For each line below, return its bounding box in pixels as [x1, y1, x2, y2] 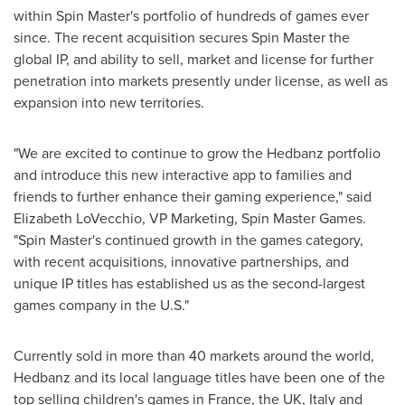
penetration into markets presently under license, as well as [14, 70, 388, 91]
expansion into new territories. [14, 91, 204, 113]
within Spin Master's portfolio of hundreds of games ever [14, 5, 369, 26]
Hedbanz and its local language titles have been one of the [14, 366, 385, 388]
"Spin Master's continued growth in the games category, [14, 229, 363, 250]
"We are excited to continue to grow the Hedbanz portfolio [14, 142, 381, 164]
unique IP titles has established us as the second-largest [14, 272, 365, 294]
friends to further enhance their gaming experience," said [14, 185, 372, 207]
